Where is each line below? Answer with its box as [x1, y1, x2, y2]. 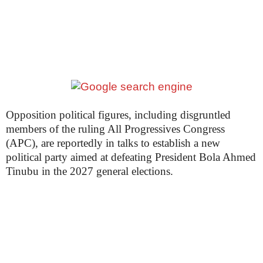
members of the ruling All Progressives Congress [6, 123, 225, 135]
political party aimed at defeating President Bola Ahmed [6, 151, 256, 163]
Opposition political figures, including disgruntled [6, 109, 231, 121]
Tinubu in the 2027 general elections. [6, 165, 173, 177]
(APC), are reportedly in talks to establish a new [6, 137, 220, 149]
